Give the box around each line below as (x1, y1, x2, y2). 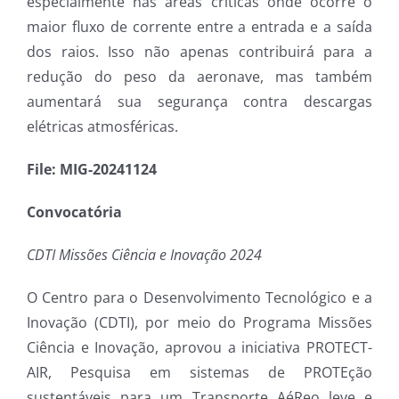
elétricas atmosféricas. (27, 117, 178, 137)
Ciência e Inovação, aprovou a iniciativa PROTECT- (27, 338, 372, 358)
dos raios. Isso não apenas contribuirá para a (27, 42, 372, 62)
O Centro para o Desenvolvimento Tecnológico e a (27, 288, 372, 308)
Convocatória (27, 202, 122, 223)
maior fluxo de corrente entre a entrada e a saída (27, 17, 372, 37)
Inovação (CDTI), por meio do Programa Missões (27, 313, 372, 333)
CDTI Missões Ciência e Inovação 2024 (27, 245, 262, 265)
